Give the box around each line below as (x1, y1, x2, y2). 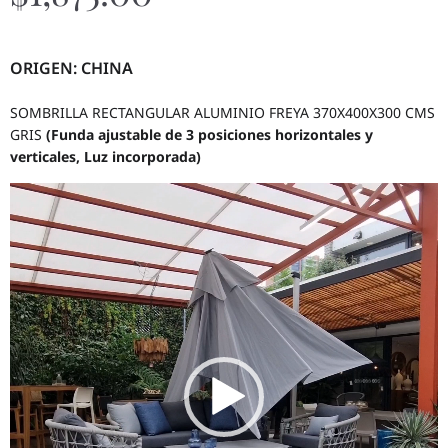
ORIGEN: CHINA (10, 57, 133, 80)
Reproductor (9, 182, 93, 202)
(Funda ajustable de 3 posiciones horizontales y (46, 125, 373, 145)
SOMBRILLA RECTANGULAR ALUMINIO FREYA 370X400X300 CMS (10, 103, 435, 123)
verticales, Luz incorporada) (10, 147, 201, 167)
